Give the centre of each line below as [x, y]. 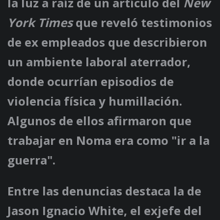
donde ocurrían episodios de [91, 82]
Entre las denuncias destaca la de [104, 191]
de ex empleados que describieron [107, 42]
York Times [40, 23]
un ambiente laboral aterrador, [99, 62]
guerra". [31, 160]
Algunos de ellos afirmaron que [99, 121]
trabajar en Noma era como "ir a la [109, 140]
